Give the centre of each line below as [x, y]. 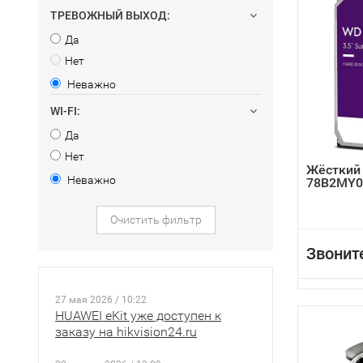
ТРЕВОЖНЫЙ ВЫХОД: [110, 15]
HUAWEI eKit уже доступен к [138, 316]
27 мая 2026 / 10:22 [101, 300]
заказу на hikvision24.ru [126, 332]
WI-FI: [65, 111]
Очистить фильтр [156, 220]
